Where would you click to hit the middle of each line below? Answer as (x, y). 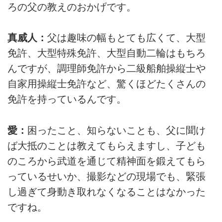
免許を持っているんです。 (67, 99)
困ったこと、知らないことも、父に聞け (116, 130)
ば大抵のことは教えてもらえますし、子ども (107, 145)
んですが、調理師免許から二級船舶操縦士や (107, 69)
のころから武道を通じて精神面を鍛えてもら (107, 161)
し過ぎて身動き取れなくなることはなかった (107, 192)
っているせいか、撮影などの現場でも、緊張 (107, 176)
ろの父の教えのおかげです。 (72, 7)
